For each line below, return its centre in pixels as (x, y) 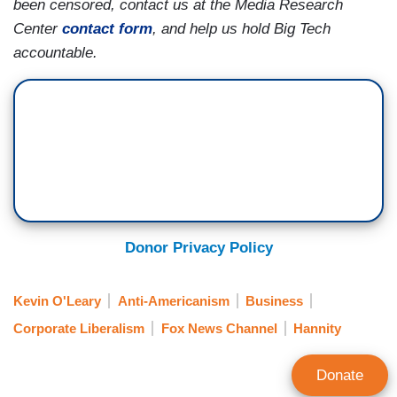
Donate (340, 375)
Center (38, 29)
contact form (107, 29)
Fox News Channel (219, 328)
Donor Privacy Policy (198, 248)
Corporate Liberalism (79, 328)
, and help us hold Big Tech (241, 29)
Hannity (317, 328)
